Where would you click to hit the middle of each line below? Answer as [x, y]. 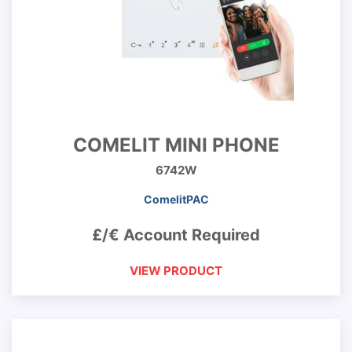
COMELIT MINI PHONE [176, 145]
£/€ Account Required [176, 235]
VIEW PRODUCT [176, 271]
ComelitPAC [176, 199]
